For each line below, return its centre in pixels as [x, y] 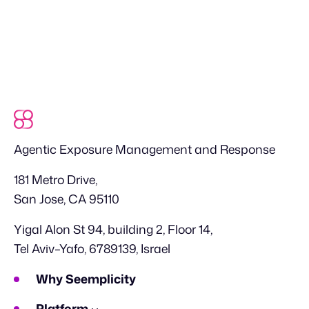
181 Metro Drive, [56, 179]
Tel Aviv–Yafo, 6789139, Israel [92, 248]
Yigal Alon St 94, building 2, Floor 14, [113, 229]
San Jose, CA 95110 [67, 199]
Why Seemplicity [86, 279]
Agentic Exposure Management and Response [144, 149]
